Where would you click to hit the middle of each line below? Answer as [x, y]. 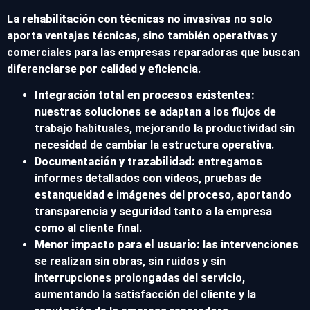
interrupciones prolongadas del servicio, [140, 278]
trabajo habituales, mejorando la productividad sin [165, 129]
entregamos [229, 162]
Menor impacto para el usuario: [117, 245]
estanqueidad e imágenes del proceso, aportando [163, 195]
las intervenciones [249, 245]
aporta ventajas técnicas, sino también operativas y [142, 35]
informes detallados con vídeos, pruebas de [148, 179]
